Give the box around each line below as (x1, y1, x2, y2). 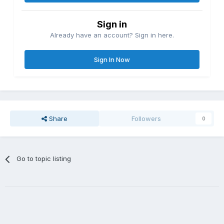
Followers (131, 114, 161, 123)
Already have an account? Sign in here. (50, 31, 174, 39)
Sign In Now (94, 55, 130, 64)
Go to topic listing (16, 154, 71, 163)
